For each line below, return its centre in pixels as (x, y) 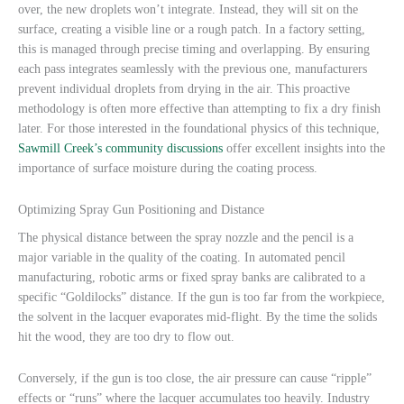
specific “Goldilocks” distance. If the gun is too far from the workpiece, (202, 298)
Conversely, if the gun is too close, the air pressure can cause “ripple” (195, 379)
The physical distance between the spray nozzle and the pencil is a (186, 238)
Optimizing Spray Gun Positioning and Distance (141, 209)
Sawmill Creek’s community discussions (120, 148)
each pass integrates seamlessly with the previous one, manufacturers (193, 69)
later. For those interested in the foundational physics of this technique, (199, 128)
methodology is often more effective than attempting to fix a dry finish (199, 108)
